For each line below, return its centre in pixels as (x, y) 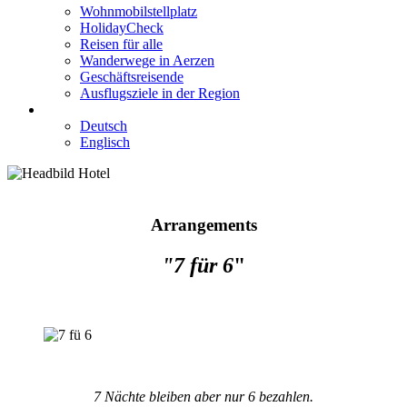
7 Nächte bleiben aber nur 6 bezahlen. (203, 396)
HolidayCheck (122, 28)
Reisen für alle (121, 45)
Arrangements (203, 224)
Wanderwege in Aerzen (147, 61)
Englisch (105, 143)
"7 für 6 (198, 265)
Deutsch (104, 126)
